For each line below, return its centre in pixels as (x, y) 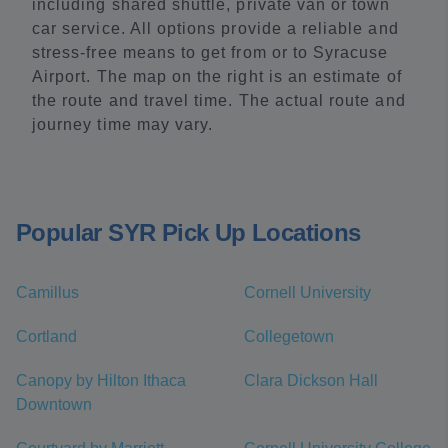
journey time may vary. (123, 125)
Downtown (54, 405)
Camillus (47, 293)
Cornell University (307, 293)
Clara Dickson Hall (311, 381)
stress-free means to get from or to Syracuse (210, 53)
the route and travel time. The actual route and (219, 101)
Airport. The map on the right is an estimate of (217, 77)
